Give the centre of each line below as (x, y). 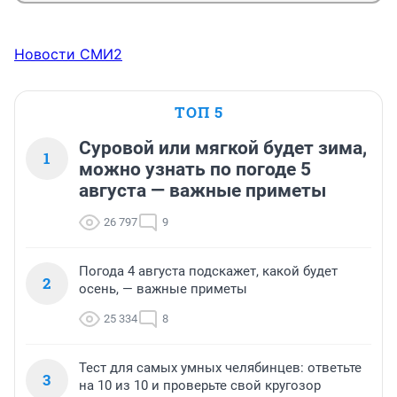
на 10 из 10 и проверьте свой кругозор (200, 386)
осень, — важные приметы (163, 289)
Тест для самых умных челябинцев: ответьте (220, 368)
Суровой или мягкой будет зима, (223, 148)
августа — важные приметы (202, 191)
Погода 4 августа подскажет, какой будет (208, 272)
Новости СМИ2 (68, 54)
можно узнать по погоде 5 (195, 170)
